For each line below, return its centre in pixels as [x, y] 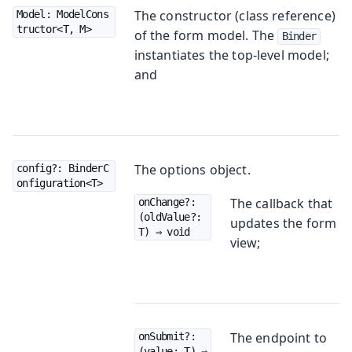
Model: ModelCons [62, 14]
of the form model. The [206, 35]
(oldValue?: [170, 216]
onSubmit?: [167, 336]
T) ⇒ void [164, 231]
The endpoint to [279, 337]
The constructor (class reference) [235, 15]
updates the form [283, 223]
